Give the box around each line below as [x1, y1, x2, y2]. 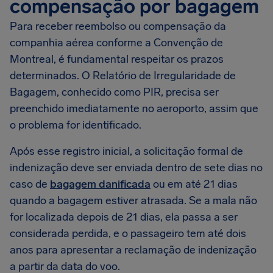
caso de [10, 177, 50, 191]
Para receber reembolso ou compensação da [10, 19, 226, 33]
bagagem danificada [50, 177, 151, 191]
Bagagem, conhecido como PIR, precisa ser [10, 85, 219, 99]
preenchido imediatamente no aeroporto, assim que [10, 102, 258, 115]
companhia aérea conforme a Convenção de [10, 36, 223, 49]
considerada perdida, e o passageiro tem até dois [10, 227, 246, 240]
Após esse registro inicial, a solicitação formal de [10, 144, 243, 158]
